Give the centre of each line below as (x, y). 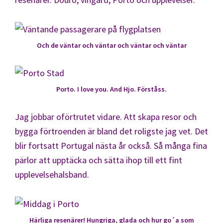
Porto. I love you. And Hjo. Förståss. (111, 89)
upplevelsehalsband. (52, 174)
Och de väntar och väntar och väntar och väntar (111, 45)
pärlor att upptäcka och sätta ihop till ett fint (99, 160)
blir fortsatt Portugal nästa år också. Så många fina (111, 145)
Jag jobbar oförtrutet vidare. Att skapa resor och (106, 116)
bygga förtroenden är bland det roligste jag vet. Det (111, 131)
